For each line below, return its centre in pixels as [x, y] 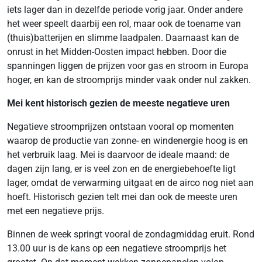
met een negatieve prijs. [56, 211]
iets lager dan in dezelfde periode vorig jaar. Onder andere [125, 10]
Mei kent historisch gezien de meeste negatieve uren [118, 103]
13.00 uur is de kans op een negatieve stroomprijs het [117, 248]
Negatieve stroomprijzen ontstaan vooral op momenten [120, 127]
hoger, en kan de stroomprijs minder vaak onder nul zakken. [129, 80]
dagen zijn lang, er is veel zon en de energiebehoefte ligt [121, 169]
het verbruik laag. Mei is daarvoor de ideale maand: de [118, 155]
